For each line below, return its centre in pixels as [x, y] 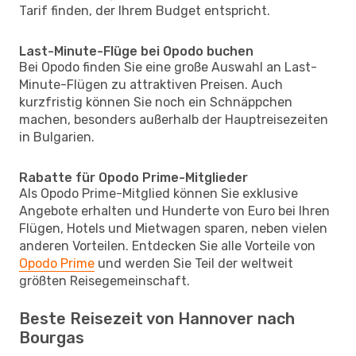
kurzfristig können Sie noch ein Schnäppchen [156, 102]
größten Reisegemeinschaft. [104, 281]
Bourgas [52, 337]
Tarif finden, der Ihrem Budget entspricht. [145, 10]
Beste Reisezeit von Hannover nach [157, 318]
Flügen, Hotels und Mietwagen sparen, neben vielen [173, 228]
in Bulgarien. [57, 137]
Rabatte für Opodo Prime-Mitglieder [133, 177]
